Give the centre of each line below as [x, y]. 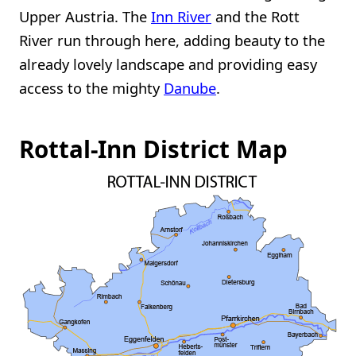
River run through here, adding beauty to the [172, 40]
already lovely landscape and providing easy [168, 64]
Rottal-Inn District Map [153, 149]
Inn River [181, 16]
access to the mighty [91, 87]
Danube [190, 87]
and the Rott [255, 16]
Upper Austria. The [85, 16]
